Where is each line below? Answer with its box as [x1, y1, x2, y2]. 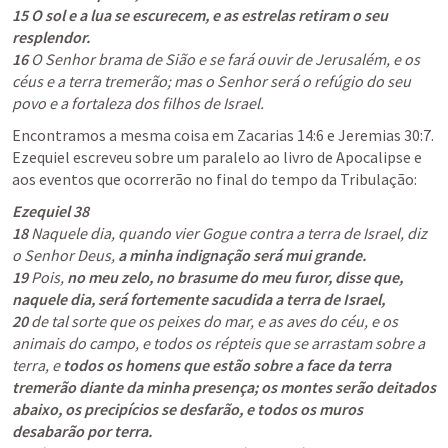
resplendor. [12, 27, 90, 47]
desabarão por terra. [12, 421, 152, 441]
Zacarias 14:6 [237, 125, 324, 145]
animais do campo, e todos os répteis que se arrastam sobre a [12, 333, 425, 353]
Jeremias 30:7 [338, 125, 431, 145]
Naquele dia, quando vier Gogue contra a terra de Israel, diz [28, 223, 427, 243]
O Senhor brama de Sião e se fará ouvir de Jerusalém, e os [28, 49, 420, 69]
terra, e [12, 355, 63, 375]
